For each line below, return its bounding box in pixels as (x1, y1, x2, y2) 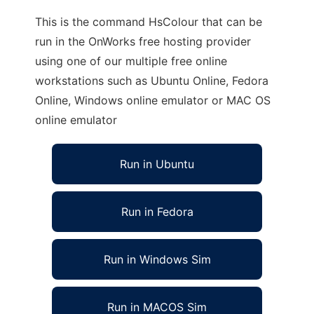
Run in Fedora (121, 205, 193, 219)
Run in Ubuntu (120, 157, 194, 171)
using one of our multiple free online (35, 54, 227, 68)
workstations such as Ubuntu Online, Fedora (35, 74, 268, 88)
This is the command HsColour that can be (35, 15, 262, 29)
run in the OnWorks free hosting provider (35, 34, 251, 48)
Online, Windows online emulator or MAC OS (35, 93, 271, 107)
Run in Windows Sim (103, 252, 211, 266)
